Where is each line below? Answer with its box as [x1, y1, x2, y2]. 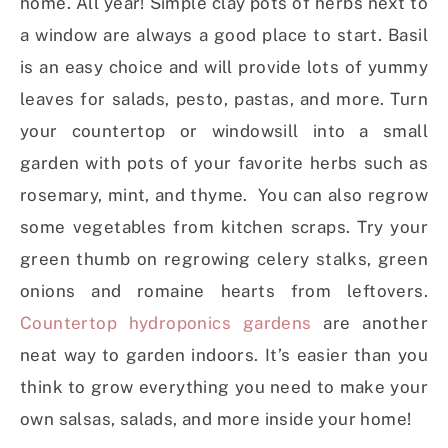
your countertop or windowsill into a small [20, 121, 428, 142]
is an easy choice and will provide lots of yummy [20, 57, 428, 78]
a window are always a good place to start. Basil [20, 25, 428, 46]
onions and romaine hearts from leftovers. [20, 281, 428, 302]
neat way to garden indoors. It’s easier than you [20, 345, 428, 366]
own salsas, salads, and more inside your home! [20, 409, 412, 430]
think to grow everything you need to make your [20, 377, 428, 398]
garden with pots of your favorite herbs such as [20, 153, 428, 174]
